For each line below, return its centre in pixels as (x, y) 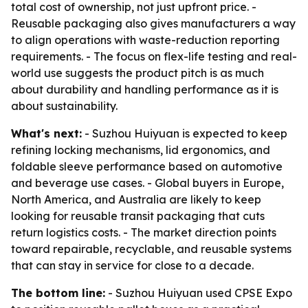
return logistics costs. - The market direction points (144, 232)
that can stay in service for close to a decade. (132, 265)
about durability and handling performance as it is (145, 89)
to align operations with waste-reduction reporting (145, 40)
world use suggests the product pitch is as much (137, 73)
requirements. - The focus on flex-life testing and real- (154, 56)
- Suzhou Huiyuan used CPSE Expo (199, 293)
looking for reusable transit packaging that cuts (138, 216)
